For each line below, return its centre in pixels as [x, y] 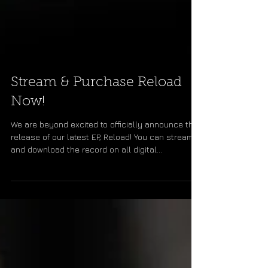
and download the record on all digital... [86, 173]
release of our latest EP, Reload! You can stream [102, 161]
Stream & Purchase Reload [96, 107]
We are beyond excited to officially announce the [104, 148]
